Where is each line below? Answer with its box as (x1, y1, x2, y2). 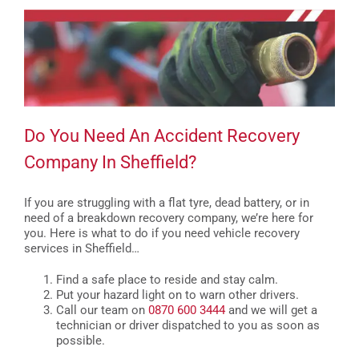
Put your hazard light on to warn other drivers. (56, 287, 302, 302)
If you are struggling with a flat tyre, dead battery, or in (24, 195, 309, 210)
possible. (56, 333, 108, 348)
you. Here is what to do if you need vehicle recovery (24, 225, 300, 240)
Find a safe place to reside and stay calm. (56, 272, 281, 287)
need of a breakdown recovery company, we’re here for (24, 210, 313, 225)
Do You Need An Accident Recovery (24, 125, 300, 147)
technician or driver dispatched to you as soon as (56, 317, 320, 333)
